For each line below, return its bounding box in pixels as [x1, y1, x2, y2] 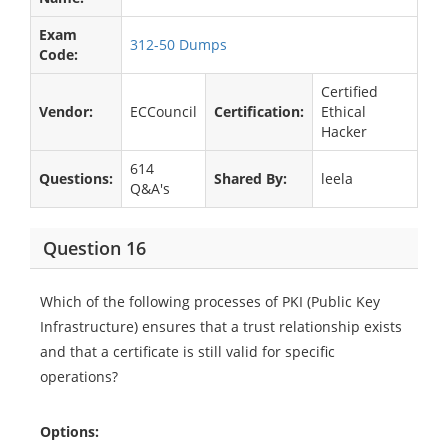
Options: [40, 422, 99, 441]
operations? [40, 367, 118, 386]
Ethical [321, 102, 366, 121]
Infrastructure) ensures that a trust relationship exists [40, 317, 402, 336]
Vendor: [39, 102, 93, 121]
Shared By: [214, 169, 287, 188]
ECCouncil [130, 102, 197, 121]
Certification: [214, 102, 304, 121]
